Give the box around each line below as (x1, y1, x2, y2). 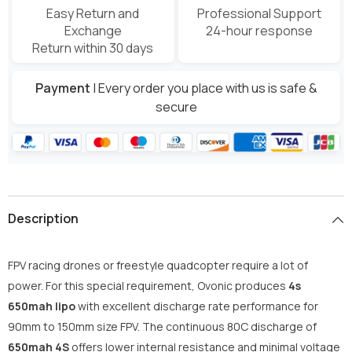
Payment (35, 79, 90, 97)
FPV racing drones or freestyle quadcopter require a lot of (8, 258, 308, 273)
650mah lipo (8, 299, 75, 314)
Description (8, 210, 79, 228)
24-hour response (205, 22, 313, 40)
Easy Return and (46, 5, 140, 23)
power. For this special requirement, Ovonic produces (8, 278, 288, 294)
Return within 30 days (32, 39, 154, 57)
